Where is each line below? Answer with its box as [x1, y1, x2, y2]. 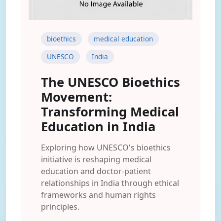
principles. [41, 201, 79, 212]
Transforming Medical [41, 103, 179, 120]
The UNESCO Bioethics [41, 74, 180, 91]
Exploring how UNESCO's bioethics [41, 142, 171, 153]
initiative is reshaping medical [41, 154, 151, 165]
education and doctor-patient [41, 166, 151, 177]
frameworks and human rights [41, 189, 156, 200]
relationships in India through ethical [41, 178, 179, 188]
